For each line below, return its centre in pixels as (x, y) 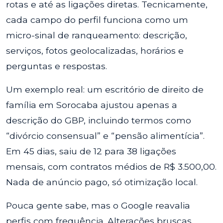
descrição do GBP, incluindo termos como (99, 120)
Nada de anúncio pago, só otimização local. (102, 182)
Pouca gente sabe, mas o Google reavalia (98, 205)
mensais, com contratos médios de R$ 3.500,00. (111, 167)
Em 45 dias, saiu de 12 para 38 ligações (91, 151)
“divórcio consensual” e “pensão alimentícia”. (105, 136)
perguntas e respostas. (56, 66)
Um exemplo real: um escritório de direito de (105, 89)
